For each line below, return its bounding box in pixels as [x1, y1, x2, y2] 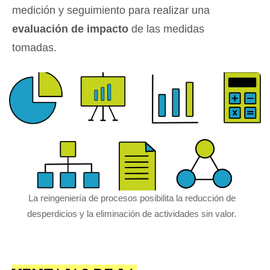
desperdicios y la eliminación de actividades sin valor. [27, 209, 237, 219]
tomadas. [12, 42, 57, 54]
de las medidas [128, 23, 204, 36]
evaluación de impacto [12, 23, 128, 36]
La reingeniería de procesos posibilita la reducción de [28, 193, 236, 204]
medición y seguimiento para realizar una [12, 4, 210, 17]
